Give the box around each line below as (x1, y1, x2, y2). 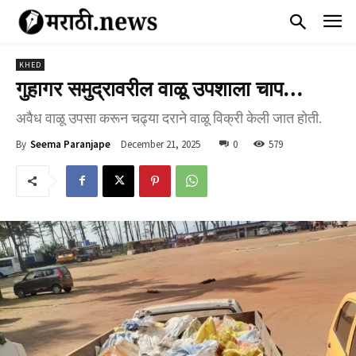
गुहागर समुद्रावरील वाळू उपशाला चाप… (16, 76, 303, 103)
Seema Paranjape (30, 137, 110, 151)
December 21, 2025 (121, 137, 200, 151)
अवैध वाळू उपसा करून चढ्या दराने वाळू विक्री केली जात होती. (16, 109, 322, 128)
